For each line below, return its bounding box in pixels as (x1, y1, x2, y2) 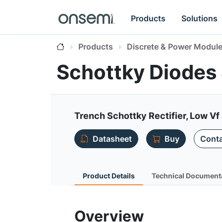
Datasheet (93, 134, 132, 144)
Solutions (181, 13, 218, 23)
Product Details (83, 171, 135, 180)
